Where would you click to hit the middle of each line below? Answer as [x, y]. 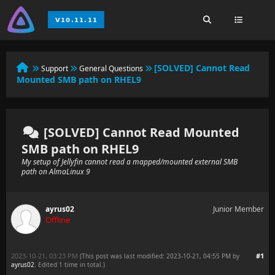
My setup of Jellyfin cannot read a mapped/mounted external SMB [130, 162]
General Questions [111, 68]
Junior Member [238, 209]
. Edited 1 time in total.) [70, 265]
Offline [58, 220]
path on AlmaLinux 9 [56, 172]
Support [55, 68]
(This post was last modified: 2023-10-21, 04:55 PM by [160, 256]
